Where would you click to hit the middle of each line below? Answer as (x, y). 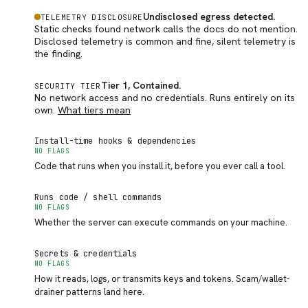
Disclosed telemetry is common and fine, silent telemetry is (165, 41)
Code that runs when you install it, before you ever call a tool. (160, 166)
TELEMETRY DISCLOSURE (92, 17)
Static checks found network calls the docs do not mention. (166, 29)
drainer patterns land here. (89, 292)
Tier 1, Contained (140, 85)
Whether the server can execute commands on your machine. (161, 222)
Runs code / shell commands (98, 197)
